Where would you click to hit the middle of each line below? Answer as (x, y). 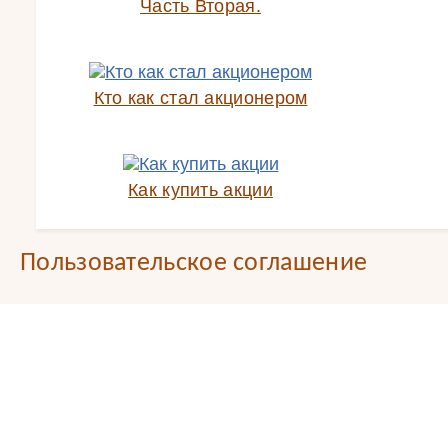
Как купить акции (200, 190)
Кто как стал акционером (200, 98)
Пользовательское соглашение (194, 263)
